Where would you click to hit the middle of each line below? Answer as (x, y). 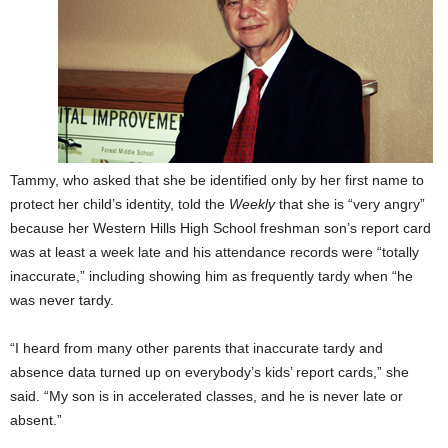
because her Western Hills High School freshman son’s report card (220, 227)
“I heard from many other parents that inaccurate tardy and (196, 347)
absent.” (36, 419)
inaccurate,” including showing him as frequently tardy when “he (211, 275)
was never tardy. (62, 299)
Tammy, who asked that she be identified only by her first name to (217, 179)
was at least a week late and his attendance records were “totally (214, 251)
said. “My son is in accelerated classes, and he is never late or (206, 395)
